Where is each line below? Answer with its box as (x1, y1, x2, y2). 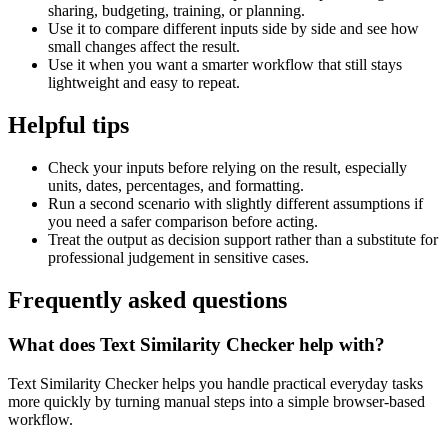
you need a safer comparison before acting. (48, 213, 318, 231)
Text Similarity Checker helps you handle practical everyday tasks (8, 374, 423, 392)
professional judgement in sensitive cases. (48, 249, 309, 267)
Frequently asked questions (8, 287, 287, 314)
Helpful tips (8, 112, 129, 139)
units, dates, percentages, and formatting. (48, 177, 304, 195)
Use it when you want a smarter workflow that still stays (48, 56, 402, 74)
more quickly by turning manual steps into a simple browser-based (8, 392, 425, 410)
